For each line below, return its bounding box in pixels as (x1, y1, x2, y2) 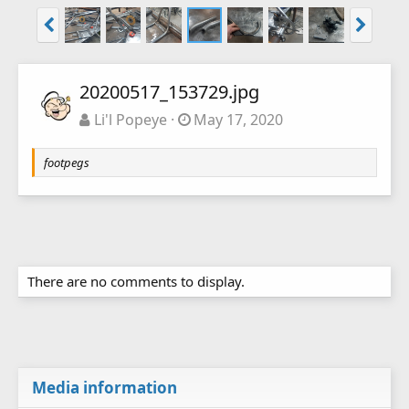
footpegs (44, 154, 89, 172)
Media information (32, 377, 177, 399)
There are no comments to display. (27, 272, 245, 291)
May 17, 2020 (194, 110, 284, 131)
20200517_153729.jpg (79, 79, 259, 105)
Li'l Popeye (93, 110, 167, 131)
